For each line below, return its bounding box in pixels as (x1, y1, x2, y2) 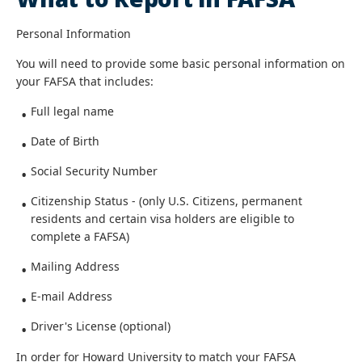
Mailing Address (31, 259, 120, 274)
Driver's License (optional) (31, 318, 170, 334)
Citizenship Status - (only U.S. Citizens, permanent (31, 193, 302, 208)
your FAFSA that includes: (16, 74, 154, 89)
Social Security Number (31, 163, 158, 179)
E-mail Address (31, 288, 112, 304)
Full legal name (31, 103, 114, 119)
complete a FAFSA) (31, 229, 129, 244)
